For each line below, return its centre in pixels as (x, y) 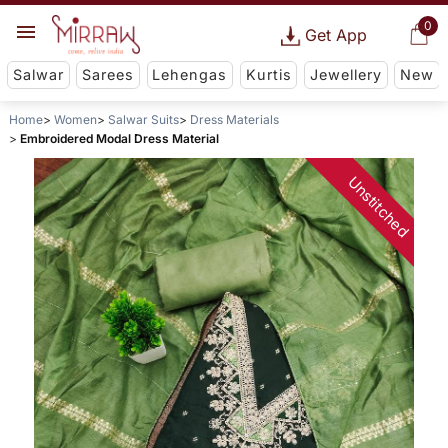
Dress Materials (234, 120)
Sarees (108, 75)
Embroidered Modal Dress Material (119, 139)
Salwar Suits (143, 120)
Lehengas (190, 75)
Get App (335, 35)
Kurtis (268, 75)
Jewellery (345, 75)
